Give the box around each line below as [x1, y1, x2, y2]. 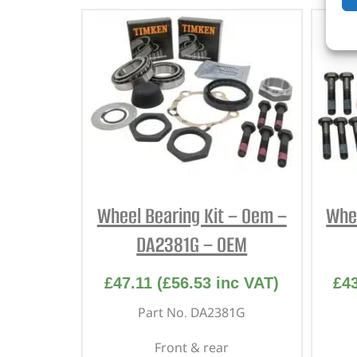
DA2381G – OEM [136, 229, 248, 259]
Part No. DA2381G [138, 303, 246, 321]
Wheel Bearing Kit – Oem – [96, 201, 287, 230]
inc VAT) [211, 273, 280, 292]
